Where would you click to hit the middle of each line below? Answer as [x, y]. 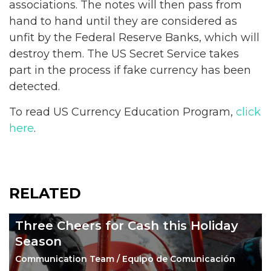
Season [38, 241]
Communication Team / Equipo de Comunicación [125, 259]
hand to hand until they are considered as [123, 21]
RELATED [45, 193]
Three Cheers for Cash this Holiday [127, 225]
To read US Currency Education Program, [122, 112]
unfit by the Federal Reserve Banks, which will [134, 37]
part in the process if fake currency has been [130, 70]
